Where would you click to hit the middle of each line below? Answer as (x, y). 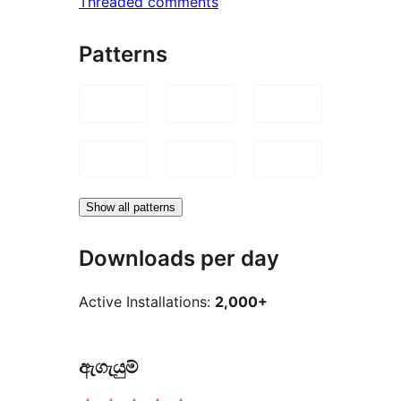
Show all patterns (131, 207)
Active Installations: (147, 302)
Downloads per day (179, 258)
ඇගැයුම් (108, 367)
